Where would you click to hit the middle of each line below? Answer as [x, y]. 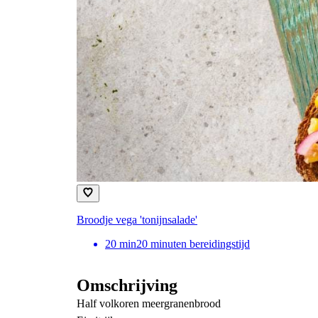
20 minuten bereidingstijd [193, 243]
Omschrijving [127, 285]
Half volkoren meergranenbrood [149, 303]
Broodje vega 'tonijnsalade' [137, 219]
